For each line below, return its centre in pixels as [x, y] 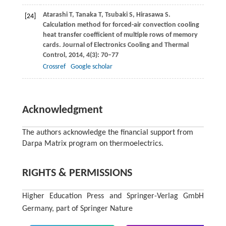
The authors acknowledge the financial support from [107, 132]
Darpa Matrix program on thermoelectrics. [93, 144]
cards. [52, 45]
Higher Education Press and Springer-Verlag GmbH [113, 196]
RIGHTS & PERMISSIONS [77, 173]
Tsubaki [116, 15]
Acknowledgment [62, 110]
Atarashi [55, 15]
